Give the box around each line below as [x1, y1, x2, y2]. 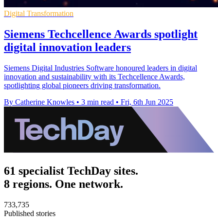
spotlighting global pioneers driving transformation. [4, 81, 161, 90]
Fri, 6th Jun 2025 [121, 97, 173, 106]
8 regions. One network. [4, 177, 123, 190]
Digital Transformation [4, 9, 73, 18]
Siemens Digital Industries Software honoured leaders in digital [4, 63, 197, 72]
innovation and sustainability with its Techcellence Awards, [4, 72, 185, 81]
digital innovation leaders [4, 40, 131, 54]
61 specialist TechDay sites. [4, 164, 138, 177]
